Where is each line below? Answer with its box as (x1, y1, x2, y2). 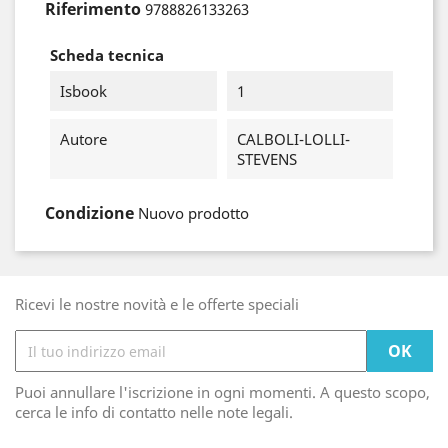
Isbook (60, 81, 107, 101)
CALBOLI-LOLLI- (236, 129, 350, 149)
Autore (60, 129, 107, 149)
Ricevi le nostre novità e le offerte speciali (15, 294, 299, 314)
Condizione (45, 202, 134, 224)
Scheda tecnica (50, 45, 164, 65)
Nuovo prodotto (138, 203, 249, 223)
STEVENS (236, 149, 297, 169)
